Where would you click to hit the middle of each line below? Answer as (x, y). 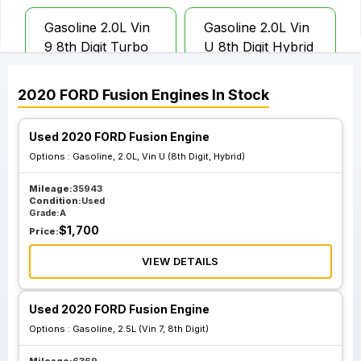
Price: (44, 231)
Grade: (44, 213)
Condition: (55, 201)
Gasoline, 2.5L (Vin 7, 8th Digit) (141, 329)
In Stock (239, 95)
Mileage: (51, 189)
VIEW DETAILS (180, 261)
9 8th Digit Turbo (96, 47)
